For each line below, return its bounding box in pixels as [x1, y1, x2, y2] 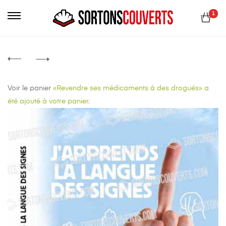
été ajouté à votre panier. [8, 97, 90, 105]
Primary [7, 3, 33, 10]
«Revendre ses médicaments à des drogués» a [51, 84, 209, 92]
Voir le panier [8, 84, 51, 92]
